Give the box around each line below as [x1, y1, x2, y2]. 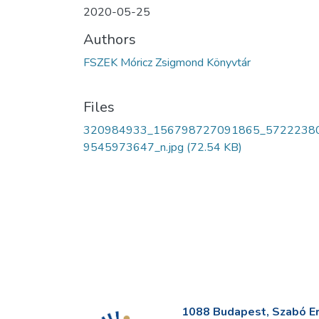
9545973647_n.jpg [83, 139, 184, 155]
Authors [83, 29, 136, 49]
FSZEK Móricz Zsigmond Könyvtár [83, 54, 251, 70]
